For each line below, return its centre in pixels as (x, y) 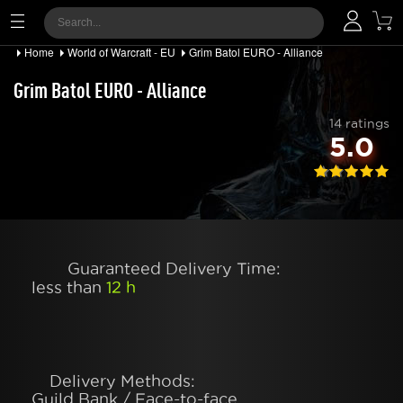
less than (69, 287)
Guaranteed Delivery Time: (174, 269)
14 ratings (359, 123)
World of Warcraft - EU (121, 52)
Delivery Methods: (122, 381)
